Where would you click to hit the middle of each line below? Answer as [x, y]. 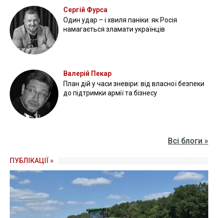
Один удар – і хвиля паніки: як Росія [120, 20]
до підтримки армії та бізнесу [110, 93]
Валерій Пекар [87, 73]
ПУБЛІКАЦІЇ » [32, 161]
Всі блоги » [188, 141]
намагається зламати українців [114, 29]
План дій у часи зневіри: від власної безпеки [134, 84]
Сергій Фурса [85, 10]
